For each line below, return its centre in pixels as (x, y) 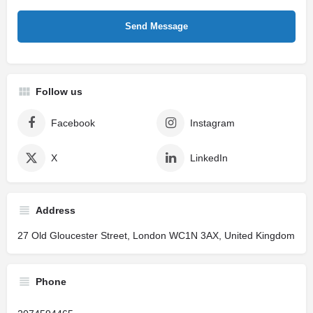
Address (56, 211)
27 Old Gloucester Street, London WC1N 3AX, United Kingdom (156, 236)
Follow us (59, 92)
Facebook (73, 123)
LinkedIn (209, 158)
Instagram (212, 123)
